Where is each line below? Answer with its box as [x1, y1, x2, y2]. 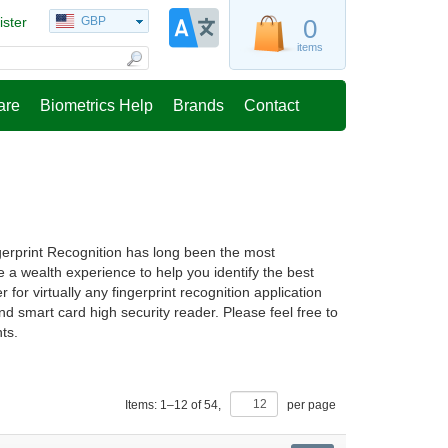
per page [284, 398, 336, 413]
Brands [173, 97, 224, 114]
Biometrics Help [40, 97, 153, 114]
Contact [244, 97, 299, 114]
